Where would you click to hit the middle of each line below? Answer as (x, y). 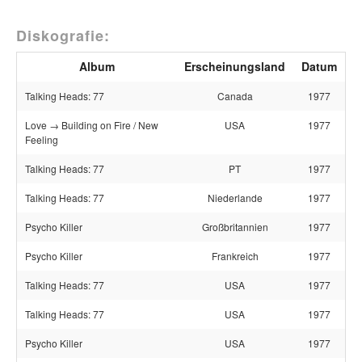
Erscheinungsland (235, 66)
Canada (235, 96)
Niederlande (235, 198)
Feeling (42, 139)
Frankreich (235, 256)
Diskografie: (63, 36)
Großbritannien (235, 227)
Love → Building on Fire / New (92, 125)
